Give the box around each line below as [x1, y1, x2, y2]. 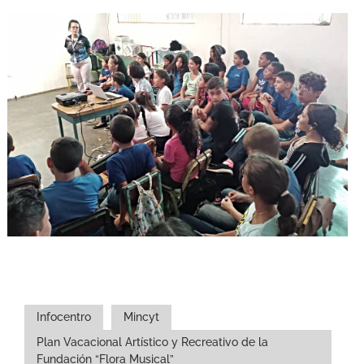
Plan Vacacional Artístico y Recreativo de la [37, 336, 268, 349]
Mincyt [123, 310, 159, 324]
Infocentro [37, 310, 91, 324]
